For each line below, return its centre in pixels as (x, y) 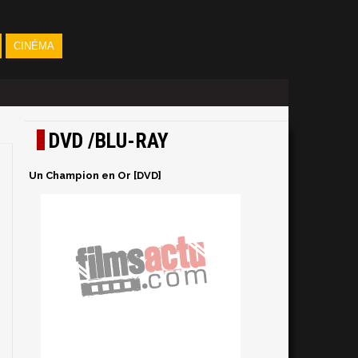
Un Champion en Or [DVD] (95, 175)
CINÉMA (34, 46)
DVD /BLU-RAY (109, 141)
